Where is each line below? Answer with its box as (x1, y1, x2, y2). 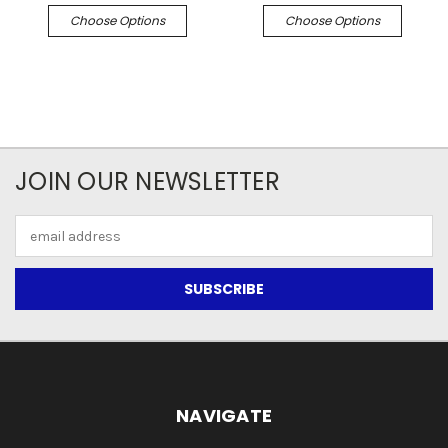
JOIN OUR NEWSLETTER (15, 165, 280, 199)
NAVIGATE (176, 403, 272, 429)
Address (15, 238, 68, 256)
